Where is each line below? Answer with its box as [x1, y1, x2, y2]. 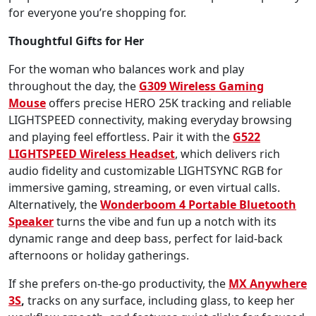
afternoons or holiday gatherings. [8, 247, 189, 263]
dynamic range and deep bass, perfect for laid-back [8, 230, 283, 246]
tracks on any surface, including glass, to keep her [28, 292, 295, 308]
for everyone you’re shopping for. [8, 4, 186, 20]
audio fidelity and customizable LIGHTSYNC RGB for [8, 162, 283, 178]
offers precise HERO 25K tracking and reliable [46, 95, 291, 111]
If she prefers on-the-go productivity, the [8, 275, 229, 291]
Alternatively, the [8, 196, 100, 212]
